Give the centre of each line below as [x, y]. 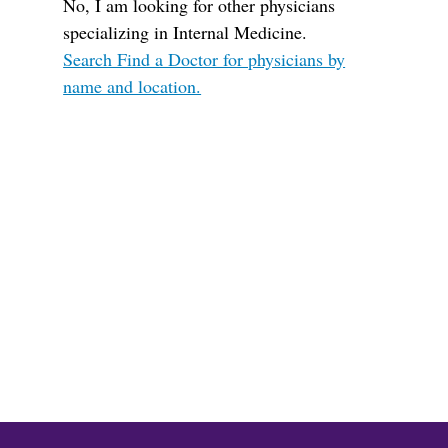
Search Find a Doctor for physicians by [204, 59]
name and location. [132, 86]
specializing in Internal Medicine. [185, 32]
